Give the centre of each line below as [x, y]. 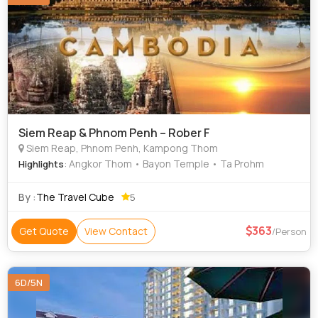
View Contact [116, 231]
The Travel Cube [75, 197]
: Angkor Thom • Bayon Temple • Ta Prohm [164, 164]
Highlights [41, 164]
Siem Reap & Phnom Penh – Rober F [114, 133]
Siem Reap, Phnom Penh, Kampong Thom [121, 148]
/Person [289, 231]
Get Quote [44, 231]
